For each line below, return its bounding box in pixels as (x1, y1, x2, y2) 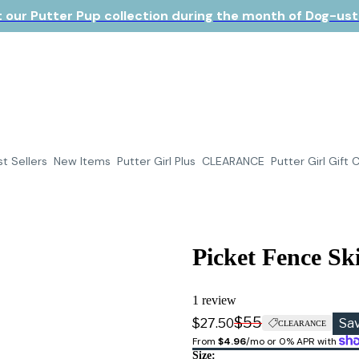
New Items (53, 153, 111, 168)
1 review (192, 293, 236, 308)
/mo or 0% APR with (246, 335, 339, 349)
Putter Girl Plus (116, 153, 196, 168)
